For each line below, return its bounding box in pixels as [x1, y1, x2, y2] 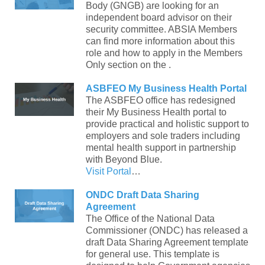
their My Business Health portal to [86, 106, 227, 117]
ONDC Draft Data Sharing [86, 189, 199, 200]
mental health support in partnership [86, 142, 236, 153]
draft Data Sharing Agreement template [86, 237, 248, 247]
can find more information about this [86, 35, 235, 46]
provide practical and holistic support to [86, 118, 249, 129]
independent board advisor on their [86, 12, 232, 22]
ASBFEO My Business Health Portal [86, 83, 247, 93]
